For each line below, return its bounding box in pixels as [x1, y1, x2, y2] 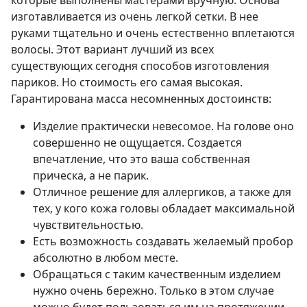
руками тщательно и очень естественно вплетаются [11, 25, 295, 41]
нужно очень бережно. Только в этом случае [33, 283, 274, 299]
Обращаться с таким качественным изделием [33, 267, 281, 282]
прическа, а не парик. [33, 168, 149, 184]
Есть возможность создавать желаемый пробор [33, 234, 293, 249]
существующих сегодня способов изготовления [11, 58, 269, 74]
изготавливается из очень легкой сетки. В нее [11, 9, 258, 25]
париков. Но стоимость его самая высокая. [11, 75, 243, 90]
